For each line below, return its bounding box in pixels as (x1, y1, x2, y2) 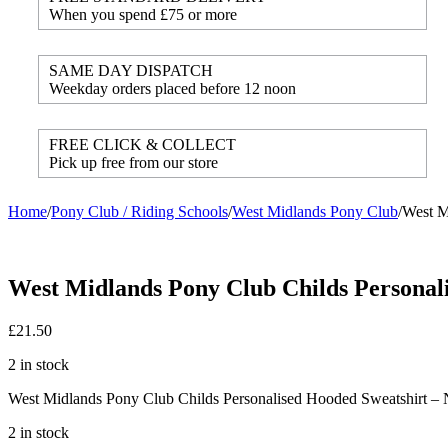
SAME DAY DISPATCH (49, 62, 213, 79)
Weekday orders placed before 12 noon (49, 80, 296, 97)
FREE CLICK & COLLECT (49, 136, 236, 153)
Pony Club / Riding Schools (51, 203, 228, 220)
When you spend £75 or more (49, 6, 237, 23)
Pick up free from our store (49, 154, 218, 171)
